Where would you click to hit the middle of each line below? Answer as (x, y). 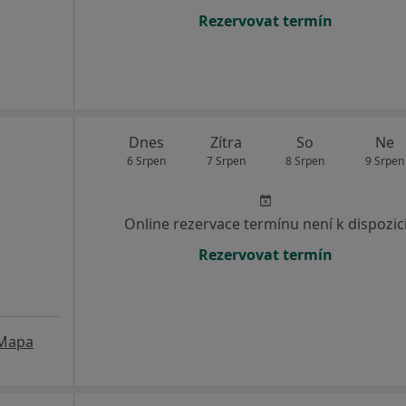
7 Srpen (226, 161)
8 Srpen (305, 161)
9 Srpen (384, 161)
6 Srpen (147, 161)
